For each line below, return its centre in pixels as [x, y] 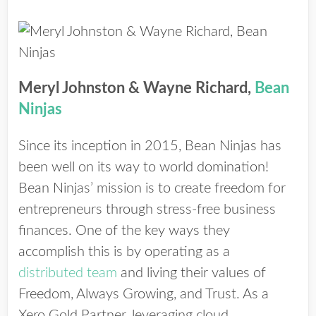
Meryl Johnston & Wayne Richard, [136, 88]
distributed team [68, 273]
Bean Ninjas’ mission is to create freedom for [152, 188]
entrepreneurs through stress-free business [147, 209]
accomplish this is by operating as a [124, 252]
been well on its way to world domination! [144, 167]
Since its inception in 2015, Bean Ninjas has [150, 146]
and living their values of [192, 273]
